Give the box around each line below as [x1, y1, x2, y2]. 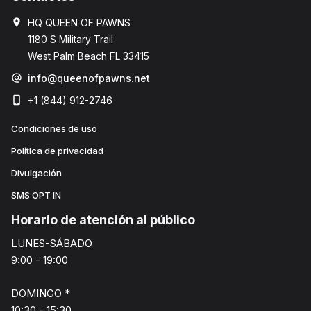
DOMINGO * [11, 287, 70, 300]
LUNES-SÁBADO [11, 237, 92, 250]
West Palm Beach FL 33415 [28, 50, 149, 62]
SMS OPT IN [11, 190, 61, 201]
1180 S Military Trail [28, 33, 113, 45]
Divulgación [11, 167, 62, 178]
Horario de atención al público [11, 212, 195, 227]
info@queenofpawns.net [28, 72, 150, 84]
